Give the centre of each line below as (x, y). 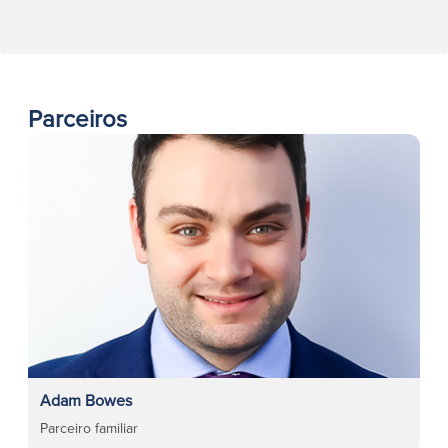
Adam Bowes (86, 400)
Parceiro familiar (89, 428)
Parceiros (77, 118)
